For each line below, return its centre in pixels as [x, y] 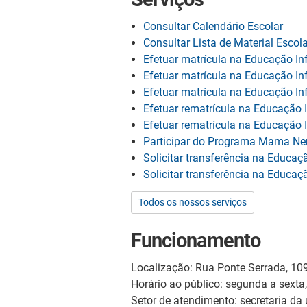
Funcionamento [196, 240]
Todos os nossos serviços [193, 202]
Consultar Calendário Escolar [213, 26]
